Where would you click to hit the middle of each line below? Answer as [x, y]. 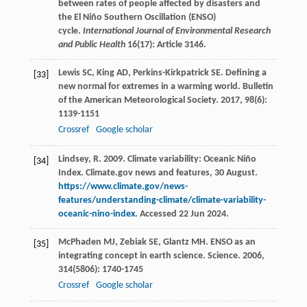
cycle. [70, 32]
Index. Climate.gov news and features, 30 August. [158, 173]
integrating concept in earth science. [133, 256]
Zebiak [133, 243]
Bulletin [258, 87]
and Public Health [91, 45]
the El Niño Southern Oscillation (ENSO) [137, 18]
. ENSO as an [230, 243]
